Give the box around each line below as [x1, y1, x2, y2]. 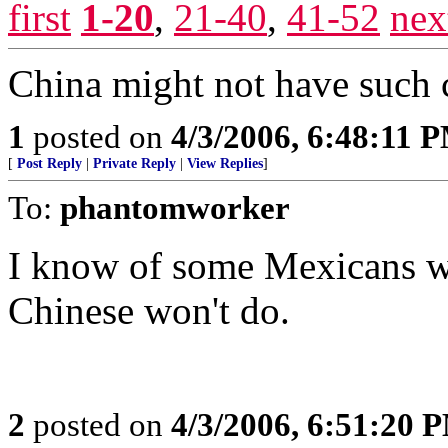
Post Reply [17, 156, 82, 171]
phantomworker [60, 189, 290, 226]
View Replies [187, 156, 263, 171]
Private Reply [93, 156, 176, 171]
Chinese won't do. [8, 289, 290, 332]
